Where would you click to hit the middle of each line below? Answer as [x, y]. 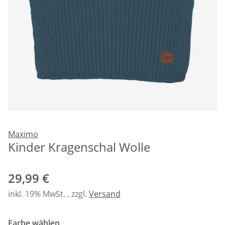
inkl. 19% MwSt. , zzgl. [48, 194]
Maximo [23, 134]
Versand [105, 194]
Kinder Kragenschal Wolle [79, 147]
